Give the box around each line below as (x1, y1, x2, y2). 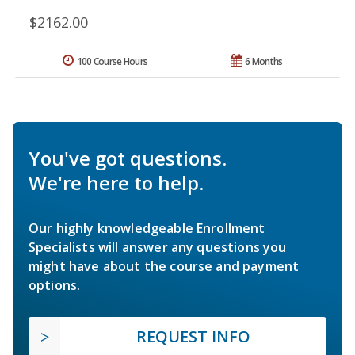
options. (29, 276, 81, 294)
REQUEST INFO (136, 325, 250, 347)
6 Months (245, 54, 283, 68)
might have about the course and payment (29, 257, 300, 275)
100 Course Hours (76, 54, 148, 68)
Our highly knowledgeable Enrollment (29, 219, 265, 237)
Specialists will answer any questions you (29, 238, 287, 256)
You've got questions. (29, 144, 227, 171)
